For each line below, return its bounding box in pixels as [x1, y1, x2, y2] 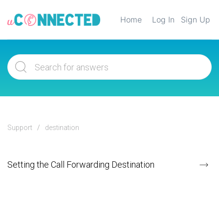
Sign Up [181, 15, 210, 24]
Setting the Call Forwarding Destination [7, 159, 154, 170]
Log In [152, 15, 175, 24]
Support [7, 124, 32, 131]
